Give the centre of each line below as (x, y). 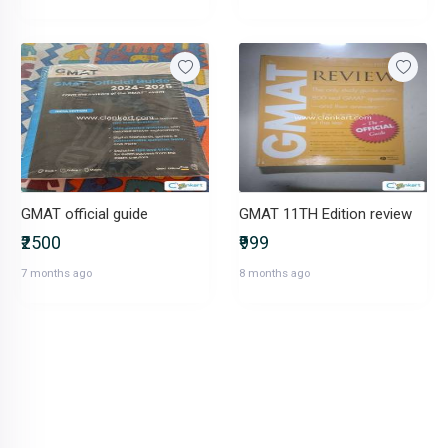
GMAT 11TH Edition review (325, 214)
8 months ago (274, 273)
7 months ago (56, 273)
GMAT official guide (84, 214)
